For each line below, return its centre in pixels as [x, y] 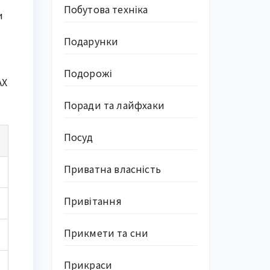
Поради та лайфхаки [114, 105]
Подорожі [88, 73]
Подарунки [91, 41]
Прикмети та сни [106, 233]
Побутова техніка [106, 9]
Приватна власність [112, 169]
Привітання [93, 201]
